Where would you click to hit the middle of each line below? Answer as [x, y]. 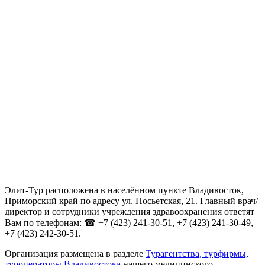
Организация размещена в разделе [75, 254]
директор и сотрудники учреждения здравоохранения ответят [130, 212]
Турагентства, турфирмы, [197, 254]
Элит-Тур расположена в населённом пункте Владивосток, [124, 190]
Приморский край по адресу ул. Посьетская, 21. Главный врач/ [131, 201]
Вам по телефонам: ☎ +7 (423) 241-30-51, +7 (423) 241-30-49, [129, 223]
